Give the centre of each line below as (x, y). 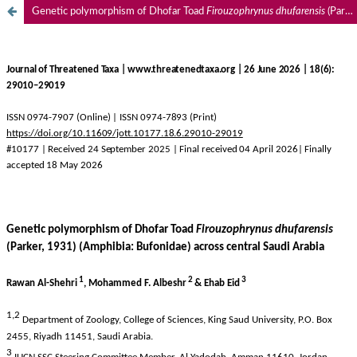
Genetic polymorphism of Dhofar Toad (119, 12)
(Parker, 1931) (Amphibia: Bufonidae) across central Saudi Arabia (335, 12)
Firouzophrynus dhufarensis (265, 12)
